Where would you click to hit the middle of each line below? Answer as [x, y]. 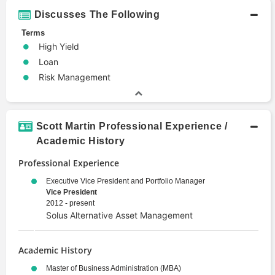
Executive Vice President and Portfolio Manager [126, 181]
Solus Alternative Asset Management [119, 215]
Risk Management [75, 77]
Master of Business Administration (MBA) [114, 268]
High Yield [59, 46]
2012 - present [70, 203]
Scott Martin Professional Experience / [132, 126]
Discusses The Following [97, 14]
